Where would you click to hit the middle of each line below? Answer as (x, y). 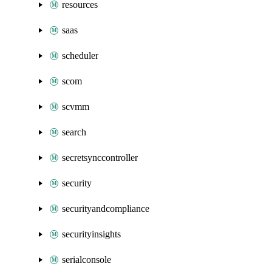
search (74, 132)
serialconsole (87, 260)
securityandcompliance (106, 209)
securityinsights (91, 234)
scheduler (80, 56)
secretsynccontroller (100, 158)
